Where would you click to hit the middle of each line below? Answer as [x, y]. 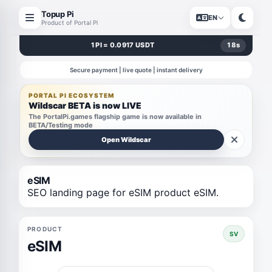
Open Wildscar [126, 140]
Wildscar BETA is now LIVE [85, 105]
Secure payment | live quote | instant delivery [136, 70]
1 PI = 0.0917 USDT [123, 45]
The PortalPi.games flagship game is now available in [115, 117]
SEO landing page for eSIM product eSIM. [123, 192]
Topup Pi [58, 14]
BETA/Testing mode [61, 125]
